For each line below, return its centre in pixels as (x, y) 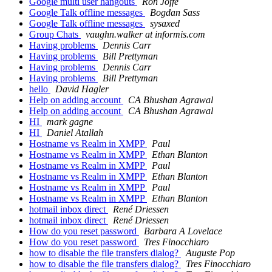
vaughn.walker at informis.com (145, 35)
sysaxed (165, 24)
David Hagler (82, 89)
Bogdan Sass (175, 13)
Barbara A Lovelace (183, 231)
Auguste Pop (210, 253)
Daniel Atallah (75, 133)
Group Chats (55, 35)
